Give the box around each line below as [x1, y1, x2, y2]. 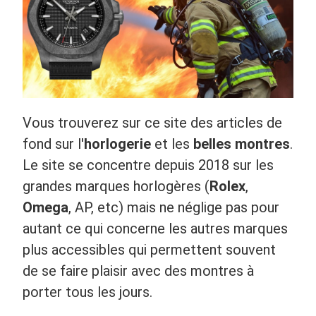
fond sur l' [23, 135, 84, 152]
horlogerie [84, 135, 151, 152]
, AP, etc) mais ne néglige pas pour [68, 198, 279, 216]
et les [151, 135, 193, 152]
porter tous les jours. [23, 283, 152, 300]
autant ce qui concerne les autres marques [23, 219, 288, 237]
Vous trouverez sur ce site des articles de [23, 114, 282, 131]
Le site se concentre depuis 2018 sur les [23, 156, 274, 174]
